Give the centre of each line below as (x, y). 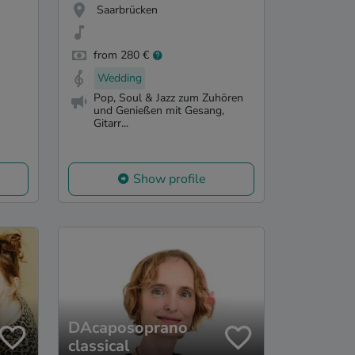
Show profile (169, 179)
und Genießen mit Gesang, (159, 110)
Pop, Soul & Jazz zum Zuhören (168, 97)
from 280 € (121, 55)
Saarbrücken (127, 10)
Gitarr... (111, 123)
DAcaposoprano (128, 328)
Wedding (120, 78)
